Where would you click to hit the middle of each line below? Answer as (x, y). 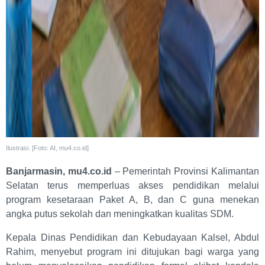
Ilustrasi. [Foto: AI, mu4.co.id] (47, 148)
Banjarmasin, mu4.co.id (59, 172)
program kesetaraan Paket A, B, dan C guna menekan (132, 200)
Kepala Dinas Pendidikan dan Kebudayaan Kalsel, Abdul (132, 238)
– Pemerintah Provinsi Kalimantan (185, 172)
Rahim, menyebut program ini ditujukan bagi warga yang (132, 252)
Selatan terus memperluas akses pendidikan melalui (132, 186)
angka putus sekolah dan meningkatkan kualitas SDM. (121, 214)
